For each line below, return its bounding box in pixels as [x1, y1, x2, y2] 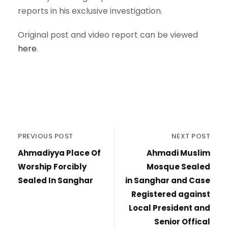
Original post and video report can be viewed [18, 29, 198, 41]
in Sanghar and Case [125, 175, 210, 186]
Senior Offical [154, 216, 210, 227]
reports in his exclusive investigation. [18, 5, 162, 17]
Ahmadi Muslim [147, 148, 210, 158]
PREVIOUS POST [18, 131, 73, 141]
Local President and [129, 203, 210, 213]
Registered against [131, 189, 210, 199]
